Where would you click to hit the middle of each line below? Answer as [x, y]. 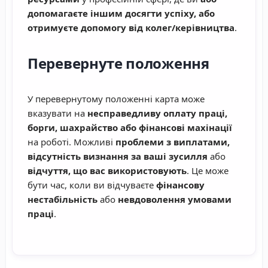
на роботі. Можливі [71, 142]
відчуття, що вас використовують [107, 171]
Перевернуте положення [118, 63]
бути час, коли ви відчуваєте [92, 185]
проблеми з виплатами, [173, 142]
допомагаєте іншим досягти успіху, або [121, 13]
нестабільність [63, 200]
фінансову [180, 185]
